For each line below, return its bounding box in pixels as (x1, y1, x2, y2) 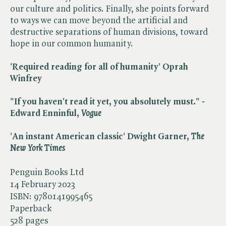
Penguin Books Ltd (10, 167, 84, 177)
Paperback (10, 204, 51, 213)
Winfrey (10, 74, 42, 83)
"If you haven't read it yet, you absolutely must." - (10, 97, 205, 106)
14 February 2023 (10, 180, 75, 189)
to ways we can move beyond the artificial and (10, 16, 188, 25)
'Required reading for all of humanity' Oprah (10, 62, 188, 72)
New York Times (10, 143, 65, 153)
